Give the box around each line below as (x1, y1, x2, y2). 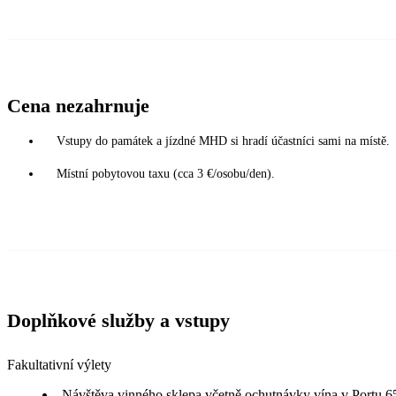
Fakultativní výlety (7, 356, 111, 372)
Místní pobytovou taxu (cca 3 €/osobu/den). (57, 166, 275, 180)
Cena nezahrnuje (7, 94, 149, 117)
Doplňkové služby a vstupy (7, 308, 230, 331)
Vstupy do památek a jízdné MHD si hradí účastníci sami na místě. (57, 133, 390, 148)
